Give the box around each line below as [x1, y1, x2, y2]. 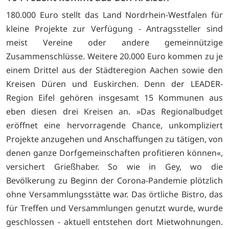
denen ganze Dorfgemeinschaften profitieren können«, [6, 147, 223, 158]
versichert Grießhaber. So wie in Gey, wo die [6, 161, 223, 172]
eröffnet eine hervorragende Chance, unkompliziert [6, 119, 223, 131]
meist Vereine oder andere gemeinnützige [6, 36, 223, 48]
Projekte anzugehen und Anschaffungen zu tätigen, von [6, 133, 223, 145]
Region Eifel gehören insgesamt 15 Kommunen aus [6, 91, 223, 103]
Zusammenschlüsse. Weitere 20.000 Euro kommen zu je [6, 50, 223, 62]
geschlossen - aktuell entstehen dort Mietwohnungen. [6, 216, 223, 227]
